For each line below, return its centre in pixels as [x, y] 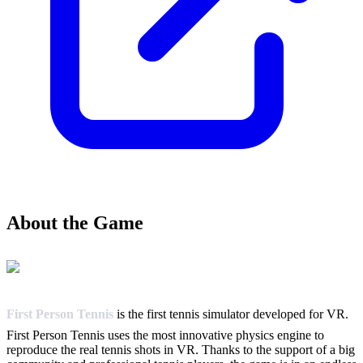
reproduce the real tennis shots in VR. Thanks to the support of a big [181, 350]
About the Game [75, 223]
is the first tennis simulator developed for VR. [231, 314]
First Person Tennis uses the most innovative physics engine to [165, 335]
